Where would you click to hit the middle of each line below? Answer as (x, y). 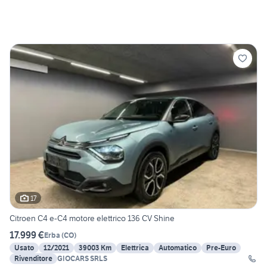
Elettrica (135, 248)
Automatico (178, 248)
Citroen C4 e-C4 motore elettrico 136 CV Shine (92, 218)
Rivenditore (33, 259)
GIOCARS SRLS (82, 259)
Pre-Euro (221, 248)
